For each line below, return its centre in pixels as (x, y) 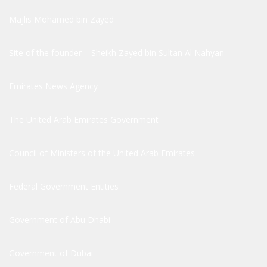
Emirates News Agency (53, 86)
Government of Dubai (51, 253)
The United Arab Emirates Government (84, 120)
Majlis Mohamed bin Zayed (61, 20)
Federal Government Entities (64, 187)
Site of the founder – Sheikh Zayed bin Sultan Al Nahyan (117, 53)
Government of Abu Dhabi (60, 220)
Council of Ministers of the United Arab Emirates (102, 153)
